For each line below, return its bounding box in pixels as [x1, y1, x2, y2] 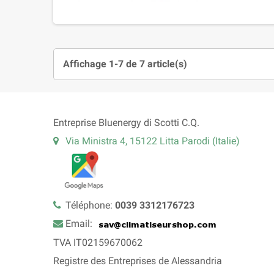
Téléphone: [65, 199, 115, 212]
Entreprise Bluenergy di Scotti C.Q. [53, 116, 199, 128]
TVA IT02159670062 [53, 237, 143, 249]
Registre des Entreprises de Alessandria [53, 255, 222, 267]
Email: [65, 218, 95, 230]
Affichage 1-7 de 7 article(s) [63, 57, 187, 70]
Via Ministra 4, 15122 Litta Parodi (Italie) [65, 135, 240, 147]
